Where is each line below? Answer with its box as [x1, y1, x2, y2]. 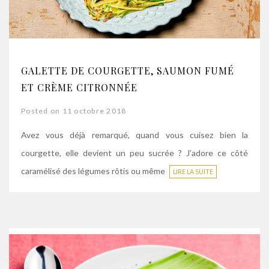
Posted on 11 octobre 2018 [21, 106, 127, 115]
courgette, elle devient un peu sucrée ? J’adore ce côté [21, 147, 248, 158]
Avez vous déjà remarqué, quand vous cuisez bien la [21, 129, 248, 140]
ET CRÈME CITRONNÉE [21, 80, 138, 94]
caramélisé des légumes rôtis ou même [21, 165, 167, 176]
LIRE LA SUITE [173, 168, 213, 175]
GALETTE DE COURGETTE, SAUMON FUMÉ [21, 64, 234, 77]
